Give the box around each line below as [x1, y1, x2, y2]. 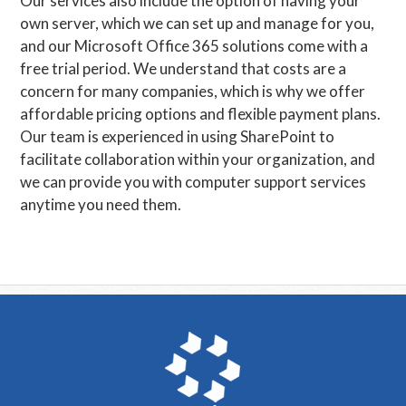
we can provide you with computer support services [20, 172, 367, 191]
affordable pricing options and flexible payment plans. [20, 104, 382, 123]
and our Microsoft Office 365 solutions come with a [20, 36, 369, 55]
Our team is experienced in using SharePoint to [20, 127, 335, 146]
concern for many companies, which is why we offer [20, 82, 366, 101]
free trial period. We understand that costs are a [20, 59, 347, 78]
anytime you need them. [20, 195, 182, 214]
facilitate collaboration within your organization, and [20, 150, 376, 169]
